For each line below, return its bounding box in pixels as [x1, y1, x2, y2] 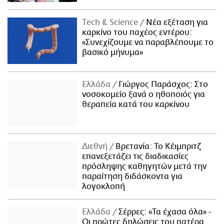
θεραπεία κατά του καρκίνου [82, 99, 190, 109]
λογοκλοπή [82, 181, 125, 191]
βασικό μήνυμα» [82, 47, 143, 57]
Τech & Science [82, 17, 140, 27]
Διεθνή [82, 141, 110, 151]
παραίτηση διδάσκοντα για [82, 171, 183, 181]
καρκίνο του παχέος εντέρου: [82, 27, 192, 37]
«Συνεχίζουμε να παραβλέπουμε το [82, 37, 214, 47]
